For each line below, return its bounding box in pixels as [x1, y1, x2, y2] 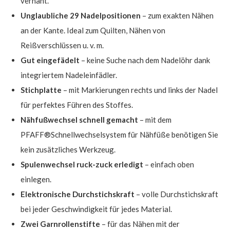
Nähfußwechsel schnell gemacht [21, 114, 138, 124]
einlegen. [21, 174, 51, 184]
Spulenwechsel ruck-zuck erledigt [21, 159, 143, 169]
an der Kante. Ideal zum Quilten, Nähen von [21, 25, 165, 35]
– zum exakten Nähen [141, 10, 214, 20]
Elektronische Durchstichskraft [21, 189, 135, 199]
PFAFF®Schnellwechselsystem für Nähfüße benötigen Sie [21, 129, 218, 139]
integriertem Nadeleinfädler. [21, 70, 117, 80]
